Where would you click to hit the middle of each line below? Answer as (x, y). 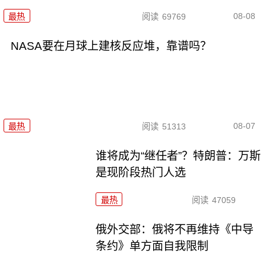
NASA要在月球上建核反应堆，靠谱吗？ (111, 46)
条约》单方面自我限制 (152, 246)
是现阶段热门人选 (141, 173)
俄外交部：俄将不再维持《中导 (175, 230)
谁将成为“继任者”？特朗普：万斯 (178, 156)
